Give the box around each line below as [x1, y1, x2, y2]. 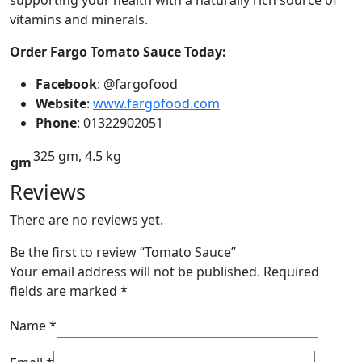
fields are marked [10, 281, 120, 300]
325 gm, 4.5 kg [33, 146, 121, 165]
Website [36, 94, 86, 112]
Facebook [36, 74, 97, 93]
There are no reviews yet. [10, 210, 163, 229]
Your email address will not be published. [10, 262, 260, 280]
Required [263, 262, 319, 280]
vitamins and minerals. [10, 10, 148, 28]
